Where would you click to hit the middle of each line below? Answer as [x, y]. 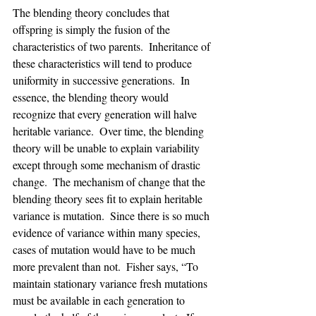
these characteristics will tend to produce [104, 63]
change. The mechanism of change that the [110, 182]
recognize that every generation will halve [106, 114]
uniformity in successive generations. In [103, 80]
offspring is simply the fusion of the [93, 29]
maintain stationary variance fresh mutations [111, 283]
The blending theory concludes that [92, 12]
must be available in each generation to [100, 300]
